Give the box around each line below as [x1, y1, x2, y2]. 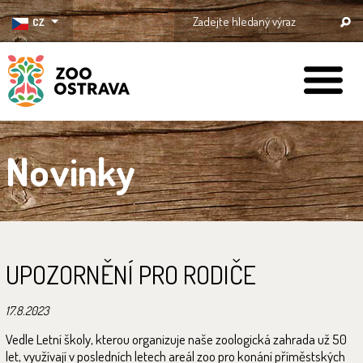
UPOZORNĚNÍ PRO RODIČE [6, 258, 256, 291]
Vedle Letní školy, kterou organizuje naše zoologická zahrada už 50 [6, 331, 347, 348]
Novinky [6, 147, 135, 195]
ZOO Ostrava [8, 112, 74, 127]
